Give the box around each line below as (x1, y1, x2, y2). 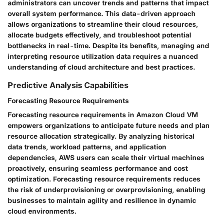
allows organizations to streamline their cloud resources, (8, 19, 198, 28)
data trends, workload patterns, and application (8, 143, 166, 151)
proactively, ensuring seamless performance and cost (8, 164, 188, 173)
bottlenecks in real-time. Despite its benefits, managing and (8, 41, 209, 50)
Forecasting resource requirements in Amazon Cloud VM (8, 110, 198, 119)
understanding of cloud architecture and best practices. (8, 62, 195, 71)
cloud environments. (8, 207, 76, 216)
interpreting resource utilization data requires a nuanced (8, 52, 198, 60)
